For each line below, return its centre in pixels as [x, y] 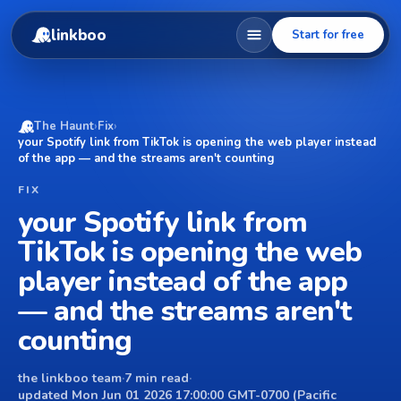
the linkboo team [70, 378]
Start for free [328, 35]
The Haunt [64, 126]
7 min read [157, 378]
